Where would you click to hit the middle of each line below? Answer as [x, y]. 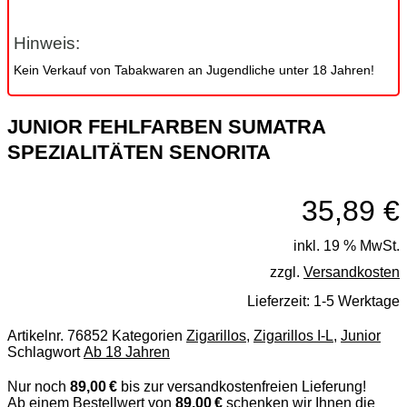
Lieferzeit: [280, 301]
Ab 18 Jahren [127, 352]
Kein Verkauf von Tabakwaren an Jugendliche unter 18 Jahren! [194, 70]
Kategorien [147, 336]
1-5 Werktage [357, 301]
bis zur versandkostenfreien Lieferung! [242, 387]
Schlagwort [44, 352]
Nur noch [39, 387]
